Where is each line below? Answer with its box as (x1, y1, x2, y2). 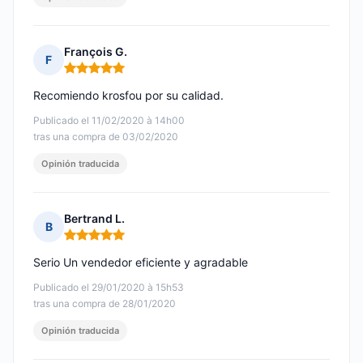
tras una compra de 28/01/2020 (33, 297, 176, 310)
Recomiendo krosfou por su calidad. (33, 88, 224, 103)
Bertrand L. (64, 211, 125, 226)
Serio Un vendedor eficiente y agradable (33, 255, 248, 270)
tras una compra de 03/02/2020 (33, 130, 178, 143)
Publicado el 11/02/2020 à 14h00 (33, 114, 185, 127)
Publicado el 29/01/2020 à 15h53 (33, 281, 184, 294)
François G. (64, 45, 127, 59)
